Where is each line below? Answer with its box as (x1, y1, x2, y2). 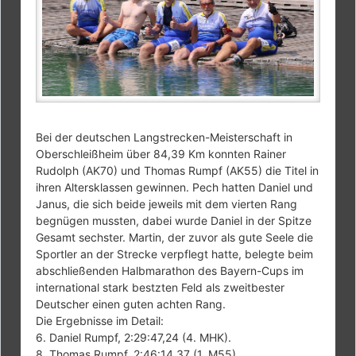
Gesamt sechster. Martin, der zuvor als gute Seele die (36, 230, 314, 245)
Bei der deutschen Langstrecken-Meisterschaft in (36, 130, 293, 145)
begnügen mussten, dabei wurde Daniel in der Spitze (36, 214, 312, 228)
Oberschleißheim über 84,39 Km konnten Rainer (36, 147, 287, 161)
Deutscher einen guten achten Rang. (36, 297, 226, 311)
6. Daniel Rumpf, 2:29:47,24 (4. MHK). (36, 331, 232, 345)
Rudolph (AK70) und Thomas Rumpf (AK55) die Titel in (36, 164, 319, 178)
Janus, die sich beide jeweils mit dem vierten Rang (36, 197, 298, 211)
